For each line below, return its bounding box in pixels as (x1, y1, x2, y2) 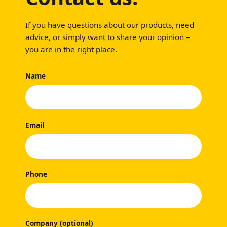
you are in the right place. (25, 44, 117, 55)
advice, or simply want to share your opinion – (25, 32, 190, 43)
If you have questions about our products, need (25, 20, 194, 30)
